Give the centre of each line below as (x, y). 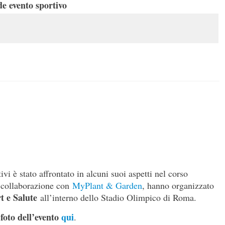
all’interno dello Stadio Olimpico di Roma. (117, 198)
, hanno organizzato (178, 186)
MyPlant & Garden (107, 186)
